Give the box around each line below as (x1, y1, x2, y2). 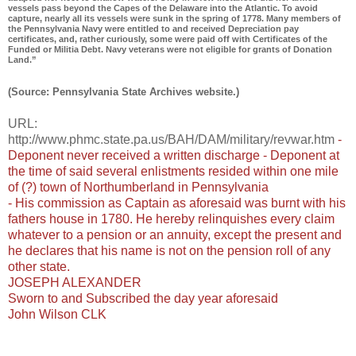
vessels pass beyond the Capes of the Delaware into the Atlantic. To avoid (8, 3, 318, 14)
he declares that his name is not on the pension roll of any (8, 244, 331, 258)
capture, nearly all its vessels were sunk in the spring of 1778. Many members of (8, 14, 341, 24)
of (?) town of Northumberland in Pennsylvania (8, 180, 269, 195)
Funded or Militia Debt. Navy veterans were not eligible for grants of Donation (8, 44, 332, 55)
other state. (8, 260, 70, 274)
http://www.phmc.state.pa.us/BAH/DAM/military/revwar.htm (8, 133, 338, 147)
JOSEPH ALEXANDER (8, 276, 141, 290)
